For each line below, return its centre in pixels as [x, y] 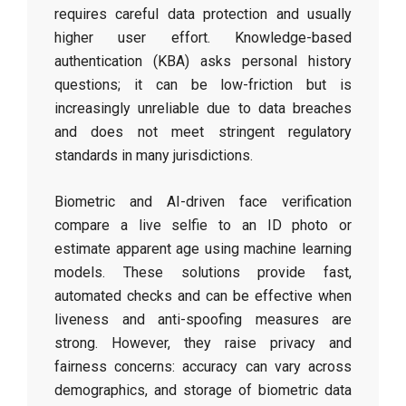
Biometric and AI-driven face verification [203, 202]
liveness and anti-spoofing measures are [203, 319]
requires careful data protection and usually [203, 14]
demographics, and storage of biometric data [203, 390]
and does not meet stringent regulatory [203, 132]
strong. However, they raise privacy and [203, 343]
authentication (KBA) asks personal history [203, 61]
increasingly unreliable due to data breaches [203, 108]
